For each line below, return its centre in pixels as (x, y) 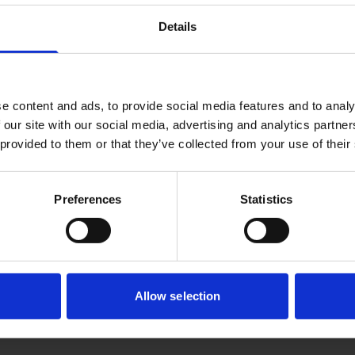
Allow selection (177, 296)
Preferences (88, 199)
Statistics (266, 199)
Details (177, 26)
